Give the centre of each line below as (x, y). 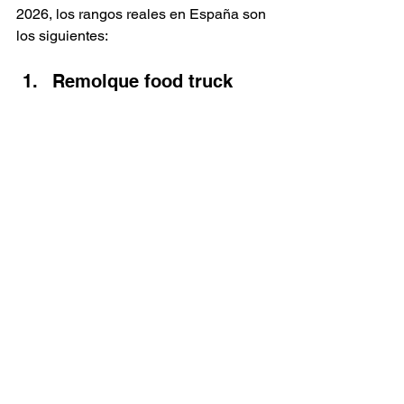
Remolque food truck (142, 81)
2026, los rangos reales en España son (143, 14)
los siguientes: (62, 36)
